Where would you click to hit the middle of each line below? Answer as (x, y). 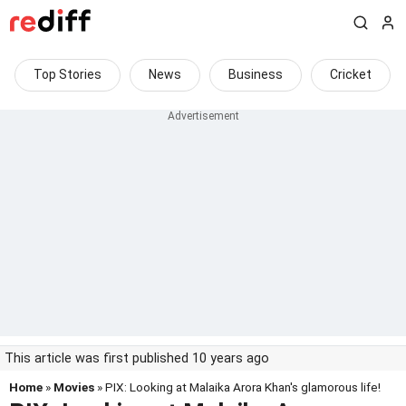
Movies (74, 387)
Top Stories (68, 74)
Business (256, 74)
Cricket (351, 74)
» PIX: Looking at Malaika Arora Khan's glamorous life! (237, 387)
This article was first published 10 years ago (137, 358)
